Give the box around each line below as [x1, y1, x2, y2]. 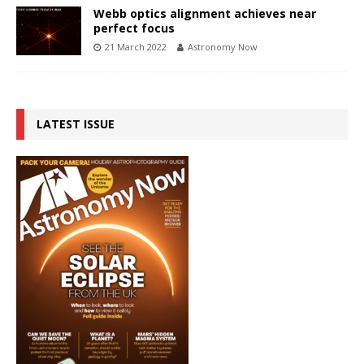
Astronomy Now [188, 40, 258, 53]
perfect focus [93, 19, 175, 36]
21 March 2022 [105, 40, 167, 53]
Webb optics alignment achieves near [93, 5, 316, 21]
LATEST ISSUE [37, 115, 115, 132]
